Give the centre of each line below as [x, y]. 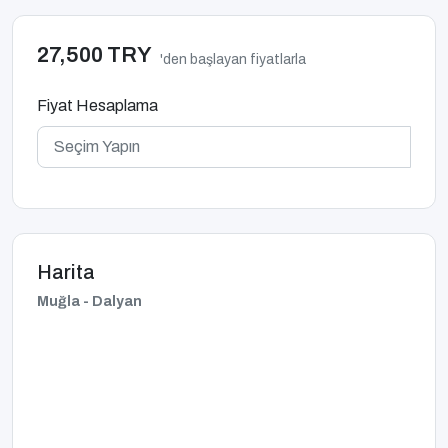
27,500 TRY [94, 55]
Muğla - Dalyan [89, 302]
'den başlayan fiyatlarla [233, 59]
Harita [66, 272]
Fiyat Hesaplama [97, 106]
